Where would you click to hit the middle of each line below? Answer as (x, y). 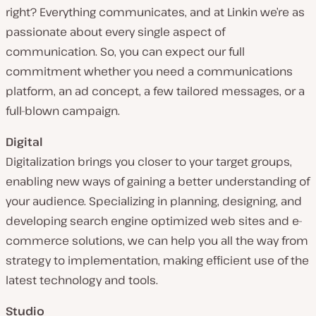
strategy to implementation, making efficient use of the (157, 260)
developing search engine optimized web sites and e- (154, 221)
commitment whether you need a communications (149, 71)
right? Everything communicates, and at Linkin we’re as (155, 12)
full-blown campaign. (63, 111)
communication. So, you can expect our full (125, 51)
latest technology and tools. (82, 280)
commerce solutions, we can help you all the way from (157, 241)
